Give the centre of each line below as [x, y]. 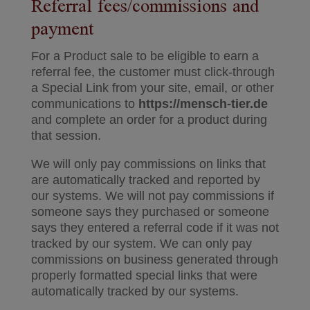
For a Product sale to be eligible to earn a [145, 56]
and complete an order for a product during [149, 120]
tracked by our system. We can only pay [141, 244]
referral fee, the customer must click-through [153, 72]
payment [62, 30]
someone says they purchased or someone [150, 212]
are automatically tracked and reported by [145, 180]
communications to [84, 104]
